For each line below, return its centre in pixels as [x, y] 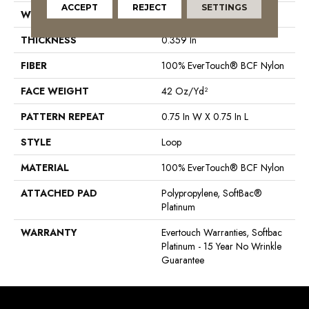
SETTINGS [225, 7]
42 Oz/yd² [185, 91]
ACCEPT [80, 7]
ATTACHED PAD [59, 193]
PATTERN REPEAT [63, 116]
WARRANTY [49, 232]
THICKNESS [49, 40]
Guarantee [183, 260]
